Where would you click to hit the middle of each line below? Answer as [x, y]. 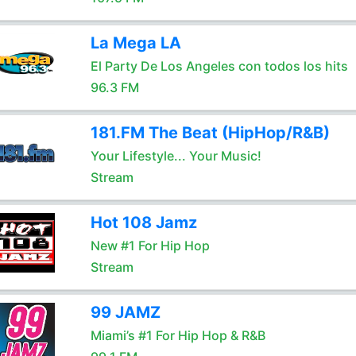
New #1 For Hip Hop [150, 246]
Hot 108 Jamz [143, 222]
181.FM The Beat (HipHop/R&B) [210, 133]
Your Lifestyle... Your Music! [176, 156]
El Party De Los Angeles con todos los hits [219, 66]
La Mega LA [135, 43]
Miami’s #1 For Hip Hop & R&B [178, 335]
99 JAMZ [125, 312]
